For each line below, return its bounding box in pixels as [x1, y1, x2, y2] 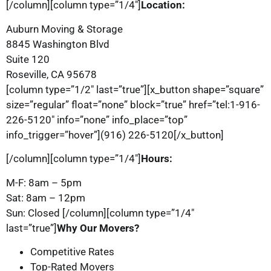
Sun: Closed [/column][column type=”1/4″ [6, 206, 194, 219]
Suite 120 [6, 53, 50, 65]
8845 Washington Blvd [6, 38, 109, 50]
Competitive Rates [30, 245, 114, 258]
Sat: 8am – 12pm [6, 191, 85, 204]
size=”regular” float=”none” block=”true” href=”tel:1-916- [6, 98, 260, 111]
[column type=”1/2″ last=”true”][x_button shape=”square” [6, 83, 264, 96]
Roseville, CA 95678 [6, 68, 97, 80]
